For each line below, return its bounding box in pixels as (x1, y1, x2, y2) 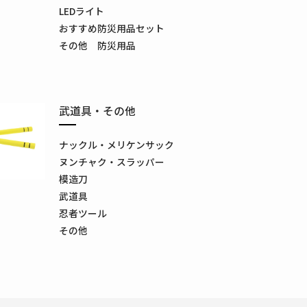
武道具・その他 (58, 102, 136, 119)
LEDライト (58, 3, 104, 18)
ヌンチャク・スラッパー (58, 154, 164, 169)
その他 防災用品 (58, 38, 136, 52)
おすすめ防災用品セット (58, 21, 164, 35)
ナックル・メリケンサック (58, 137, 174, 151)
